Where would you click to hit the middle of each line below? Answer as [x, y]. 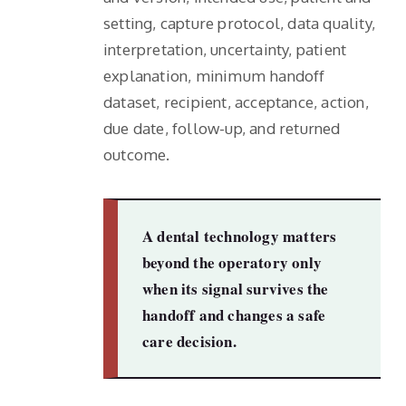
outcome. [137, 154]
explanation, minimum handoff [214, 75]
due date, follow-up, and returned [222, 128]
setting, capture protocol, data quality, [239, 23]
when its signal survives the [236, 288]
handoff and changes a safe [234, 314]
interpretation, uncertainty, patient [225, 49]
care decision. [189, 341]
